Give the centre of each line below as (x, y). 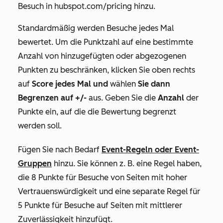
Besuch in (36, 6)
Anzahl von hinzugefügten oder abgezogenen (102, 56)
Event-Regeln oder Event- (150, 149)
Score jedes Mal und (70, 84)
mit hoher (169, 177)
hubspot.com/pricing (93, 6)
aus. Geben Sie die (122, 98)
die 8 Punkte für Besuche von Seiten (85, 177)
